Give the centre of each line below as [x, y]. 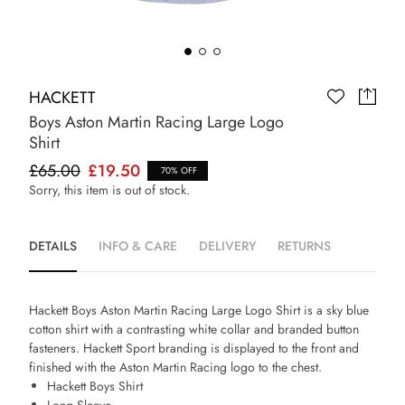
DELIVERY [227, 245]
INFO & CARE [138, 245]
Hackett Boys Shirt [95, 386]
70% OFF [178, 170]
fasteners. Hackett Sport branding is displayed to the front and [194, 348]
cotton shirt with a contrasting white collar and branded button [194, 329]
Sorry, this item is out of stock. [109, 189]
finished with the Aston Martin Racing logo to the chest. [175, 367]
